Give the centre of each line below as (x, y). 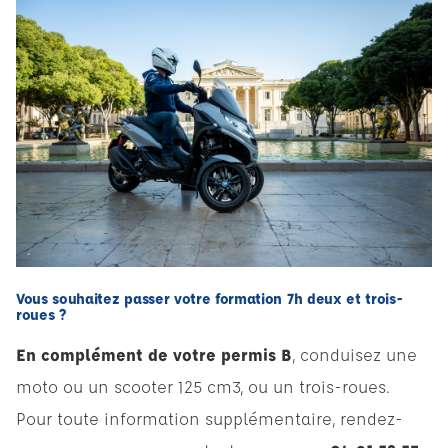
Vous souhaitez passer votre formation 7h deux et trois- (209, 299)
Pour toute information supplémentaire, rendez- (209, 419)
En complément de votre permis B (154, 355)
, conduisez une (354, 355)
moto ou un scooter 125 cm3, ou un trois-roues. (203, 387)
